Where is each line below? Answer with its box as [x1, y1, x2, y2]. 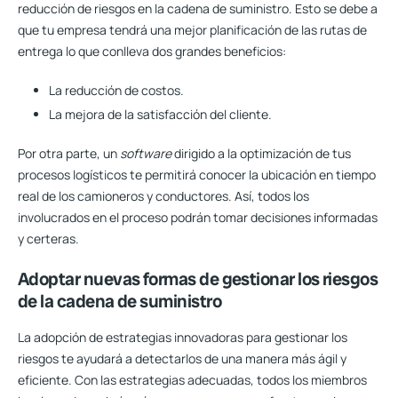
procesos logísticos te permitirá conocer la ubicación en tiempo [18, 165, 376, 183]
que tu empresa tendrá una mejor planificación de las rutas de [18, 21, 367, 39]
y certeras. [18, 229, 79, 247]
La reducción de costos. [49, 82, 184, 99]
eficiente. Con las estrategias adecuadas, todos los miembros [18, 370, 367, 388]
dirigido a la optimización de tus [174, 144, 351, 162]
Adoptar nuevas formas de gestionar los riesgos [18, 267, 378, 291]
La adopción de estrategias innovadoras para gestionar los [18, 328, 347, 346]
